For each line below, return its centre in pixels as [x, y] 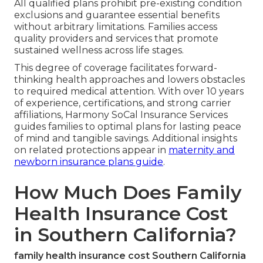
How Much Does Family [128, 192]
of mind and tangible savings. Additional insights [126, 138]
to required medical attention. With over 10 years [129, 91]
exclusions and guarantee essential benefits [117, 15]
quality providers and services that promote [116, 38]
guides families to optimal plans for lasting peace [128, 126]
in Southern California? [125, 234]
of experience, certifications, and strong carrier [123, 103]
